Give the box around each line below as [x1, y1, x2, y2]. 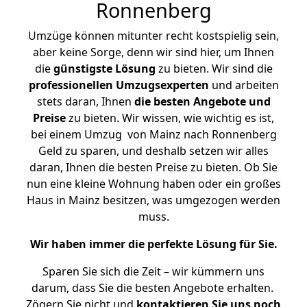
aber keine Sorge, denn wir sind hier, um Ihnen [33, 45, 274, 60]
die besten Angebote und [134, 94, 271, 109]
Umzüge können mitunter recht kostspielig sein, [28, 28, 279, 43]
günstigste [53, 61, 112, 76]
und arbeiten [208, 77, 279, 93]
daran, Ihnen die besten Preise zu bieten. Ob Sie [29, 160, 278, 175]
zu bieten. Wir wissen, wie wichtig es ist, [66, 110, 274, 125]
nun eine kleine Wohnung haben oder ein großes [26, 176, 281, 191]
